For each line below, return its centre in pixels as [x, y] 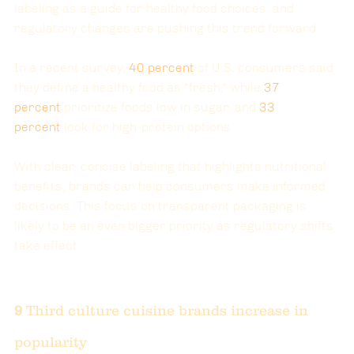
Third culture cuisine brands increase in [169, 310]
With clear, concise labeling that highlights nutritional [172, 166]
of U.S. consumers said [267, 67]
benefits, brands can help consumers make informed [171, 186]
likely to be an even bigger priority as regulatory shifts [175, 225]
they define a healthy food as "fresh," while [139, 87]
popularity [51, 342]
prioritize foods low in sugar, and [162, 107]
